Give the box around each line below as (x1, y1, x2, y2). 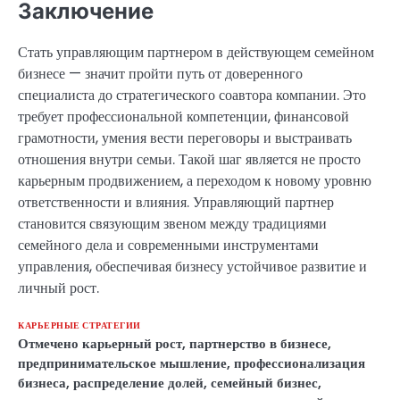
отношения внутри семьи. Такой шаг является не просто (18, 149, 361, 171)
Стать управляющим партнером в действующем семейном (18, 42, 374, 63)
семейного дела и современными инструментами (18, 235, 319, 256)
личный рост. (18, 278, 99, 299)
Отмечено (18, 334, 82, 354)
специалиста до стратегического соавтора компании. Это (18, 85, 366, 106)
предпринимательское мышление (18, 354, 227, 373)
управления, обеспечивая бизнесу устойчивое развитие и (18, 256, 367, 278)
